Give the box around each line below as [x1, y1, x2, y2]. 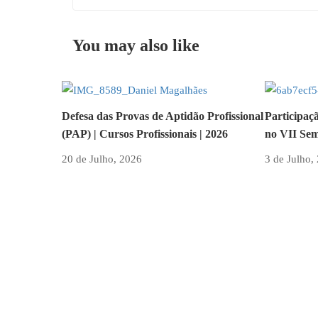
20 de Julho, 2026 [62, 153, 142, 165]
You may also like [72, 35, 199, 55]
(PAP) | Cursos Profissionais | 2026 [62, 127, 228, 140]
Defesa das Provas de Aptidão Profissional [62, 109, 263, 122]
